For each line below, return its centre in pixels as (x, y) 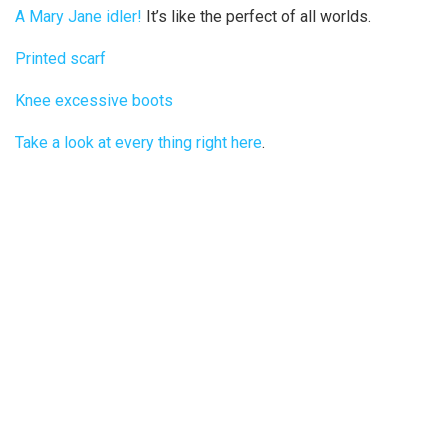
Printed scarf (60, 58)
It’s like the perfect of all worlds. (256, 16)
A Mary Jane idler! (78, 16)
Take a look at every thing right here (138, 142)
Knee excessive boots (94, 100)
